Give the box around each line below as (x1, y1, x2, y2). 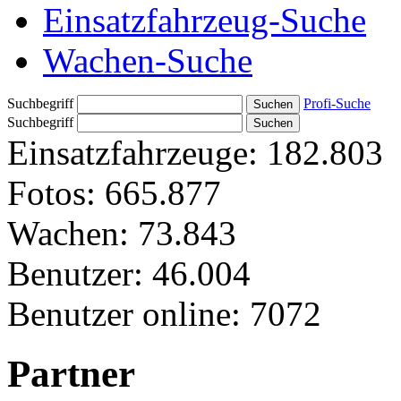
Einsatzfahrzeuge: (7, 132, 258, 172)
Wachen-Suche (43, 40, 252, 80)
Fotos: (7, 173, 96, 212)
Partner (7, 352, 135, 395)
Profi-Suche (303, 95, 371, 111)
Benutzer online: (7, 294, 241, 333)
